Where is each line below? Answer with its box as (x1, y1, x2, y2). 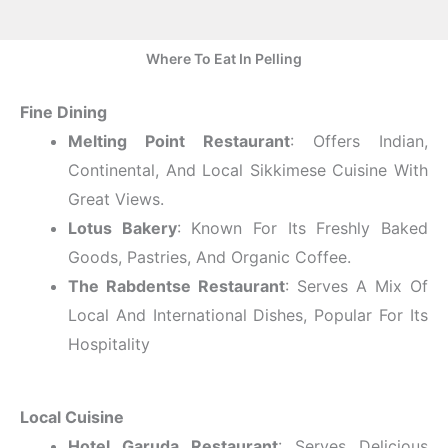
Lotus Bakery (68, 217, 177, 238)
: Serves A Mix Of (285, 275, 428, 296)
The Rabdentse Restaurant (68, 275, 285, 296)
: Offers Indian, (290, 130, 428, 151)
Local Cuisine (20, 406, 124, 427)
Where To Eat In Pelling (146, 49, 302, 67)
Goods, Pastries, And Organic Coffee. (68, 246, 351, 267)
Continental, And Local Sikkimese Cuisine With (68, 159, 428, 180)
